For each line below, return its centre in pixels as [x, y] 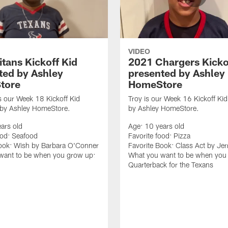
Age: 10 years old [156, 126]
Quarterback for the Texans [171, 164]
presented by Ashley [177, 73]
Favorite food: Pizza [159, 135]
